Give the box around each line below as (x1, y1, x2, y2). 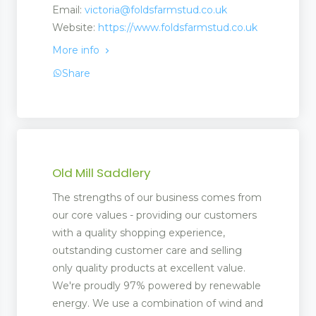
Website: (52, 21, 98, 34)
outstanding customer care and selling (52, 243, 242, 257)
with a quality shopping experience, (52, 226, 225, 239)
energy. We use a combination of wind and (52, 296, 263, 310)
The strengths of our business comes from (52, 190, 262, 204)
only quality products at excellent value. (52, 261, 245, 274)
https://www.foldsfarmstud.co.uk (98, 21, 257, 34)
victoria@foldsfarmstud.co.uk (85, 4, 227, 16)
